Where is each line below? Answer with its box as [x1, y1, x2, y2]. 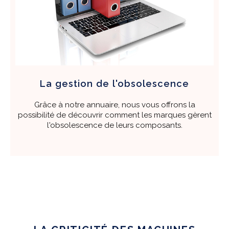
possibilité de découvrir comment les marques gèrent [17, 110, 212, 120]
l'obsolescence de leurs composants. [47, 121, 182, 130]
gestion [55, 78, 93, 89]
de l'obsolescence [93, 78, 189, 89]
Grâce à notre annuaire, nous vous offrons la [34, 100, 195, 110]
